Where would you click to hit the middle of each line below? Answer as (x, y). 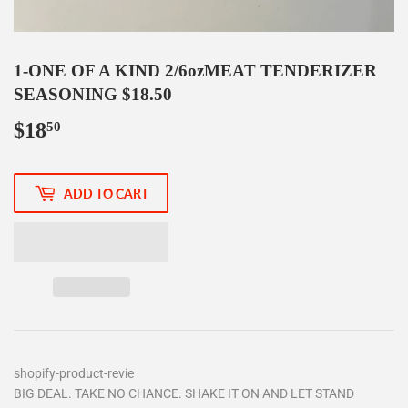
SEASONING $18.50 (93, 95)
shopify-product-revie (74, 374)
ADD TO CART (106, 193)
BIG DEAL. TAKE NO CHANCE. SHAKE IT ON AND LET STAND (184, 394)
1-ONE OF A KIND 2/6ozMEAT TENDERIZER (195, 71)
